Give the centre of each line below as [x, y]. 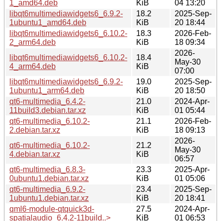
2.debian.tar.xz [35, 130]
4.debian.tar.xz [35, 154]
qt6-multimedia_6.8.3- [47, 169]
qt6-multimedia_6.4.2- [47, 101]
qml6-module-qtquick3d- [52, 209]
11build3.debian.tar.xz [48, 110]
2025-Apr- [192, 169]
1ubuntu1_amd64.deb [48, 22]
